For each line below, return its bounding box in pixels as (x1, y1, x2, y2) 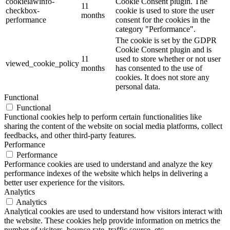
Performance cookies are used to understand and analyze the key (4, 160, 213, 168)
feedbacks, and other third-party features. (4, 131, 136, 140)
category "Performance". (116, 25, 196, 33)
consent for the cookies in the (116, 15, 210, 24)
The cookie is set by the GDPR (116, 36, 217, 45)
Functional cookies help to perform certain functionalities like (4, 112, 202, 121)
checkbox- (6, 6, 40, 15)
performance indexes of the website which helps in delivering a (4, 169, 208, 178)
